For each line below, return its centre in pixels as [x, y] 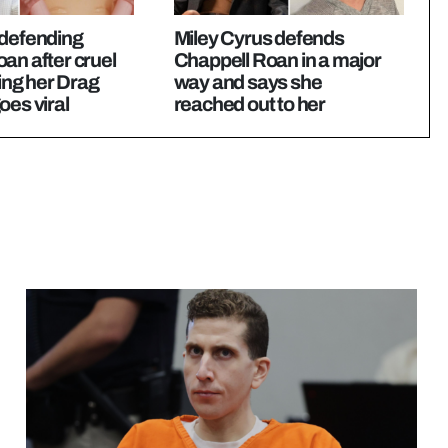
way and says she [247, 82]
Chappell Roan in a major [277, 60]
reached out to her [249, 104]
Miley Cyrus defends [258, 38]
